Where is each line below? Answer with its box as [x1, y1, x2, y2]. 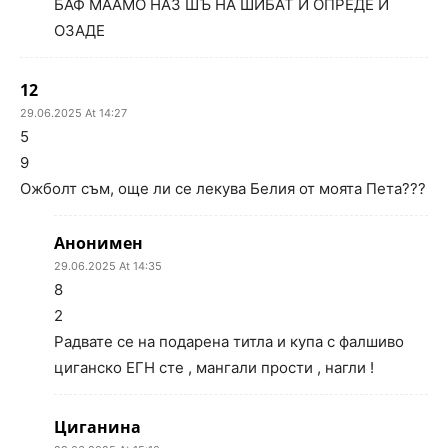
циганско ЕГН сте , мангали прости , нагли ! [54, 358, 374, 377]
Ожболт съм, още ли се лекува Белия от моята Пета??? [20, 179, 426, 198]
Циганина [54, 416, 141, 438]
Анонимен [54, 232, 143, 254]
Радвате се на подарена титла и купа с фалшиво [54, 332, 404, 351]
